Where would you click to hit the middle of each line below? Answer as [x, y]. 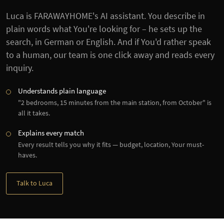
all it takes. [34, 113]
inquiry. [20, 68]
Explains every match [51, 133]
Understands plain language [62, 91]
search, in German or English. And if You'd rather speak [108, 42]
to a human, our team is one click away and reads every [110, 55]
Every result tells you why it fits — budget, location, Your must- [111, 145]
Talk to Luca [34, 183]
